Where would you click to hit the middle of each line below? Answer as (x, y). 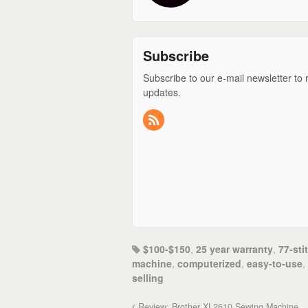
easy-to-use (275, 263)
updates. (162, 92)
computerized (209, 263)
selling (148, 277)
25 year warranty (234, 249)
